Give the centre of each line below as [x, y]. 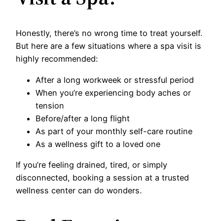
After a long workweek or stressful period [115, 80]
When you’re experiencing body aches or [113, 92]
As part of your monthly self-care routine [114, 131]
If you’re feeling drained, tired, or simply [92, 165]
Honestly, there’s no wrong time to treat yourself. [109, 33]
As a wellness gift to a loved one [98, 144]
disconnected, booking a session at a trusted [102, 177]
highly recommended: [57, 59]
